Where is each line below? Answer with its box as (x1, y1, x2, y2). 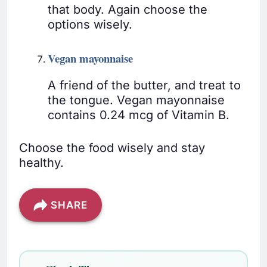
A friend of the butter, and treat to (48, 78, 241, 93)
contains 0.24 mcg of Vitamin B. (48, 108, 229, 123)
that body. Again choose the (48, 2, 207, 17)
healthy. (19, 156, 64, 170)
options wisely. (48, 17, 132, 32)
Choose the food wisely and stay (19, 141, 205, 156)
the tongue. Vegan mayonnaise (48, 93, 225, 108)
